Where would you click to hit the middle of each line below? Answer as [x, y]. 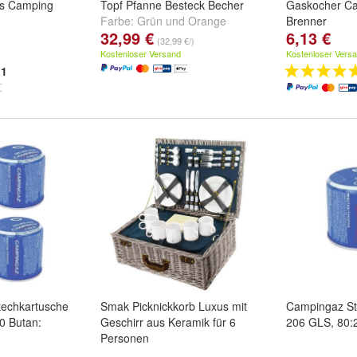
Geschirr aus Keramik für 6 [168, 322]
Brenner [306, 21]
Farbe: [119, 21]
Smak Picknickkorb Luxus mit [174, 306]
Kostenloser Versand [141, 53]
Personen [125, 338]
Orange [207, 21]
